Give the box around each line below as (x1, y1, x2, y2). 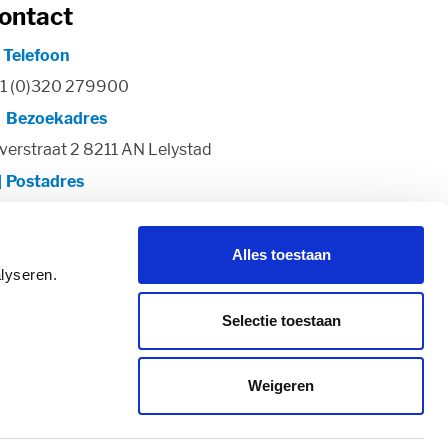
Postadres (6, 172, 84, 192)
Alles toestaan (231, 246, 331, 263)
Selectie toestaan (221, 311, 341, 329)
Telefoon (3, 46, 70, 65)
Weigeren (248, 377, 314, 394)
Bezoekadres (6, 109, 107, 128)
